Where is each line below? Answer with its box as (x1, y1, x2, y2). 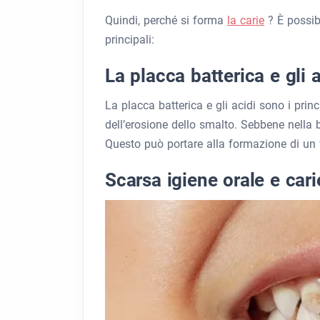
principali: (105, 33, 154, 46)
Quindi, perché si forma (105, 14, 227, 27)
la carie (227, 14, 264, 27)
